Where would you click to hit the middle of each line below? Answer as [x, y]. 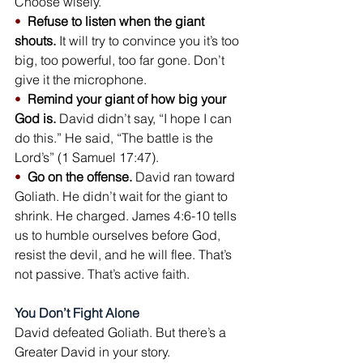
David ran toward [185, 177]
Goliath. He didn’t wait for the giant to [123, 196]
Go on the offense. [80, 177]
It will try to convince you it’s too [149, 41]
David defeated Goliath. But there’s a [122, 332]
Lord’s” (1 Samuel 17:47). [87, 157]
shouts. [35, 41]
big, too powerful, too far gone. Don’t [121, 60]
